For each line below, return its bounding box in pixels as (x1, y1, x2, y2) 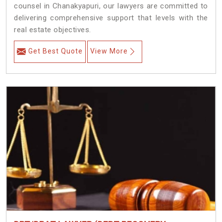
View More (90, 47, 128, 55)
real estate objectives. (14, 25, 91, 35)
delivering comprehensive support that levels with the (14, 13, 208, 23)
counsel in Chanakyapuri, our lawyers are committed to (14, 1, 208, 11)
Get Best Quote (28, 47, 83, 55)
